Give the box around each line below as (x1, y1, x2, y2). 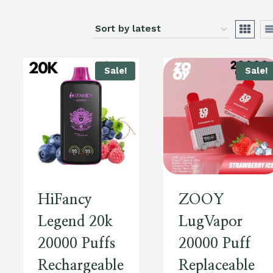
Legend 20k (38, 214, 113, 229)
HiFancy (38, 192, 93, 207)
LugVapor (178, 214, 243, 229)
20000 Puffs (38, 236, 116, 251)
